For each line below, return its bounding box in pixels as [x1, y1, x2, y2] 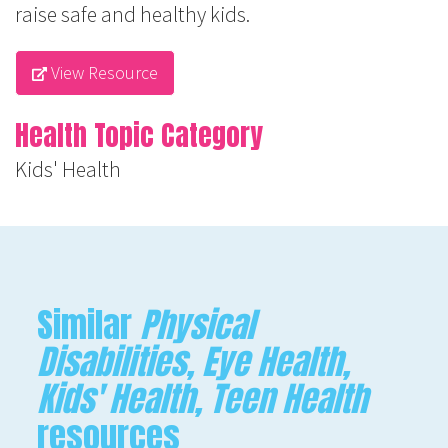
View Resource [47, 61, 159, 85]
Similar [37, 299, 141, 351]
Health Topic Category [15, 114, 263, 157]
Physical [140, 299, 255, 351]
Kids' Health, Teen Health [37, 373, 368, 425]
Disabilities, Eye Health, [37, 336, 351, 388]
